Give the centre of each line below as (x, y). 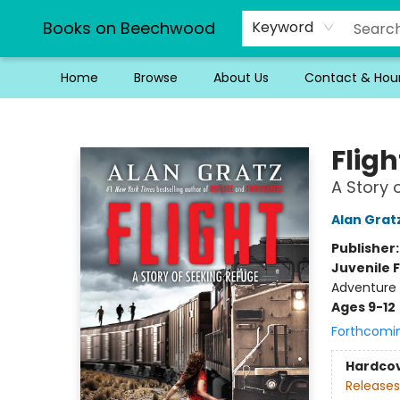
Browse (156, 78)
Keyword (283, 27)
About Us (241, 78)
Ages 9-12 (363, 307)
